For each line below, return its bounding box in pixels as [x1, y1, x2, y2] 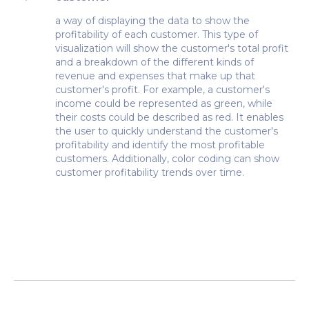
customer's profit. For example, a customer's [55, 83, 270, 96]
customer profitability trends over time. [55, 166, 244, 179]
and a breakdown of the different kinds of [55, 56, 254, 68]
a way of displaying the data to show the [55, 14, 250, 27]
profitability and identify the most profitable [55, 139, 265, 151]
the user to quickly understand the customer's [55, 125, 278, 137]
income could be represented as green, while [55, 97, 272, 110]
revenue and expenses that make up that [55, 70, 255, 82]
